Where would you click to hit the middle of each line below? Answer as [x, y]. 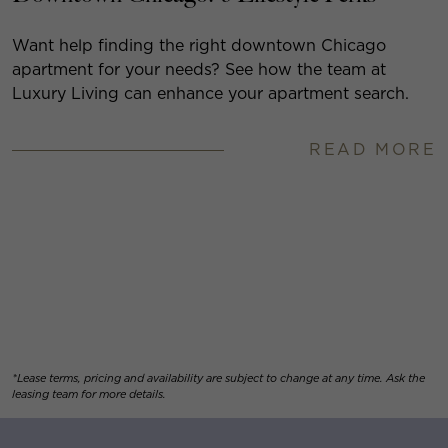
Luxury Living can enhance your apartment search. [210, 94]
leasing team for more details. [89, 394]
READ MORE [372, 150]
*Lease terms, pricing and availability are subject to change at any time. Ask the [218, 378]
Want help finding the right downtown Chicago [199, 46]
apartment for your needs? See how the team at [199, 70]
